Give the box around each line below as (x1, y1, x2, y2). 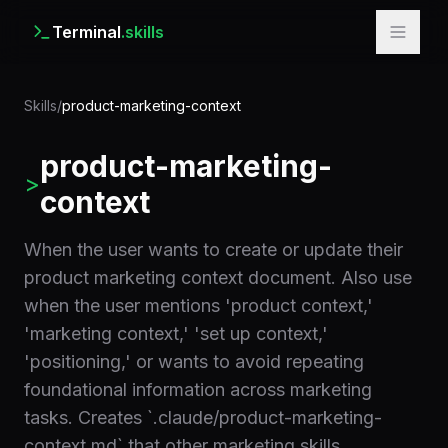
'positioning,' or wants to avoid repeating (24, 351, 364, 372)
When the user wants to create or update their (24, 239, 403, 260)
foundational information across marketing (24, 379, 372, 400)
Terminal (52, 22, 121, 42)
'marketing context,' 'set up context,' (24, 323, 328, 344)
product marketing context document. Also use (24, 267, 412, 288)
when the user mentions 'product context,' (24, 295, 373, 316)
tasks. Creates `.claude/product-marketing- (24, 407, 382, 428)
